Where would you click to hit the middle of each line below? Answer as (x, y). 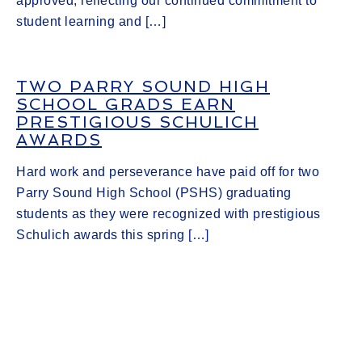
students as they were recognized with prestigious (168, 214)
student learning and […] (91, 21)
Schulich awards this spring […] (113, 235)
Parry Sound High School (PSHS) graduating (154, 193)
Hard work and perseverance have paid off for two (168, 172)
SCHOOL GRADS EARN (126, 104)
